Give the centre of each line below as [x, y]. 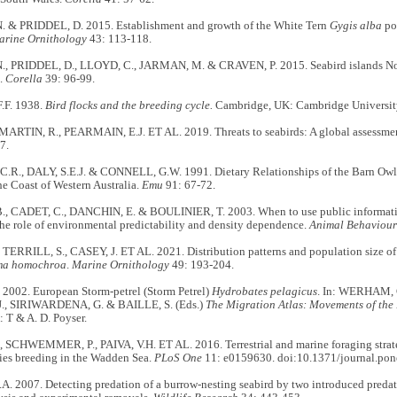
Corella [23, 79]
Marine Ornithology [120, 265]
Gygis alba [355, 26]
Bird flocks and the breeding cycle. [128, 106]
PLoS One [178, 358]
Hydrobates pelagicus [264, 292]
